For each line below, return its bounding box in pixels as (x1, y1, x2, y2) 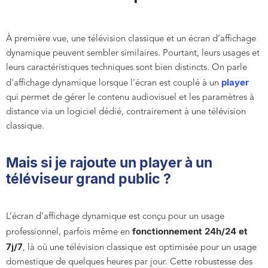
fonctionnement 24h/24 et (130, 225, 248, 237)
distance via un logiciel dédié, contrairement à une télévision (6, 107, 246, 117)
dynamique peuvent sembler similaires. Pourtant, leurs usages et (6, 48, 260, 58)
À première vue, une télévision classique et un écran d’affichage (6, 34, 256, 44)
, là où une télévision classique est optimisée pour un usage (23, 243, 257, 252)
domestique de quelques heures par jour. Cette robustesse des (6, 257, 252, 267)
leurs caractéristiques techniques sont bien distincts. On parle (6, 63, 247, 72)
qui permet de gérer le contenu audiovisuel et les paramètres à (6, 93, 254, 102)
